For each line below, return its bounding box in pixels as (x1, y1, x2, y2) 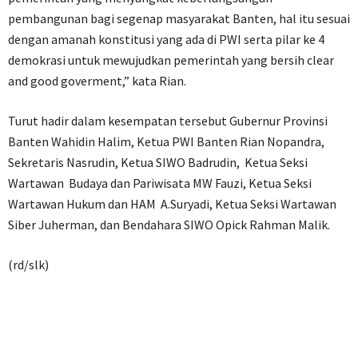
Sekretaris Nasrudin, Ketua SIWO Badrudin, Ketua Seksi (8, 153, 308, 170)
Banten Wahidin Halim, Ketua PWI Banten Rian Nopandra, (8, 133, 324, 149)
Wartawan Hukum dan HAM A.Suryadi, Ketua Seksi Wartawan (8, 195, 336, 212)
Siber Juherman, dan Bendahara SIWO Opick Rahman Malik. (8, 216, 330, 233)
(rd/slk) (8, 256, 49, 272)
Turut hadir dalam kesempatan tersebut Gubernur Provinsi (8, 112, 328, 129)
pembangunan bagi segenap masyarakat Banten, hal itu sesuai (8, 10, 350, 26)
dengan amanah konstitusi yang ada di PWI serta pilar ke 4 (8, 30, 324, 47)
